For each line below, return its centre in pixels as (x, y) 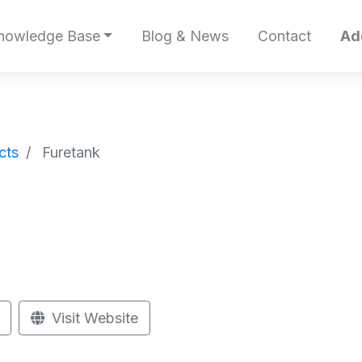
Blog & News (185, 36)
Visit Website (93, 318)
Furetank (71, 152)
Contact (284, 36)
